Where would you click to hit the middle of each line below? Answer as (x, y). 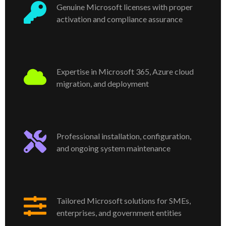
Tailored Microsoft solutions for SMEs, (124, 201)
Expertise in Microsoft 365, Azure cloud (125, 72)
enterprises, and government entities (119, 213)
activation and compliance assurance (120, 19)
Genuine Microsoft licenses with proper (125, 7)
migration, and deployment (103, 84)
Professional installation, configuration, (124, 136)
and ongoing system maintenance (114, 148)
